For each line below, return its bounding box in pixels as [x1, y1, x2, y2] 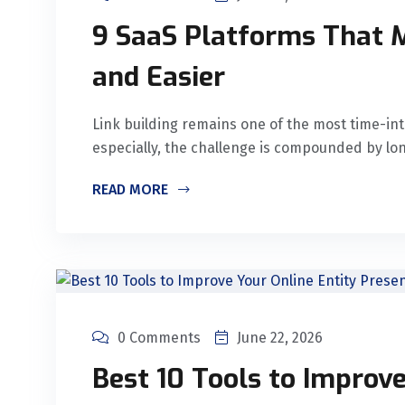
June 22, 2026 [237, 329, 323, 347]
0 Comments [118, 329, 201, 347]
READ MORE [92, 181, 172, 199]
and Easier [92, 59, 225, 96]
